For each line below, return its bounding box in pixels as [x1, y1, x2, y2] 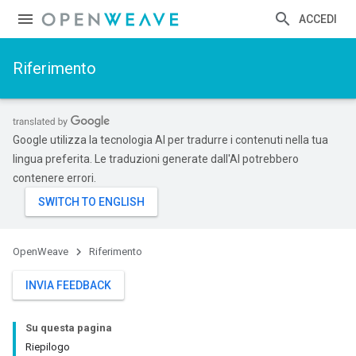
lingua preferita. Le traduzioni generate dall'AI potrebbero [13, 153, 299, 165]
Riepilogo [25, 341, 70, 353]
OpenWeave [13, 246, 68, 257]
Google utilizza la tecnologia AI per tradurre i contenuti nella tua [13, 133, 328, 146]
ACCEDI [299, 13, 337, 25]
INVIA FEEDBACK [25, 279, 111, 292]
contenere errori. [13, 172, 96, 184]
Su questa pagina [25, 322, 112, 334]
